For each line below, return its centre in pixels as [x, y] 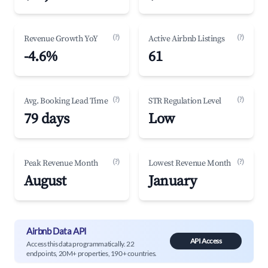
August [45, 181]
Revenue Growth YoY [61, 39]
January [173, 181]
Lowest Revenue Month [190, 163]
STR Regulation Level [185, 101]
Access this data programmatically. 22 [80, 243]
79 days [47, 119]
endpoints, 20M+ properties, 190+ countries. [92, 253]
